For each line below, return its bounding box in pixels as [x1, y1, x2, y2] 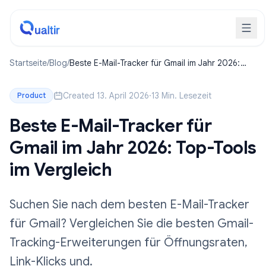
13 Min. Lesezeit [151, 90, 211, 101]
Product [17, 91, 46, 100]
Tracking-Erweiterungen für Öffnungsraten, [9, 235, 248, 250]
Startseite [9, 58, 47, 68]
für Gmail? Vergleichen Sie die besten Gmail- [9, 216, 254, 231]
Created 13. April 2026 [63, 90, 149, 101]
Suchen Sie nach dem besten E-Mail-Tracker [9, 197, 249, 212]
